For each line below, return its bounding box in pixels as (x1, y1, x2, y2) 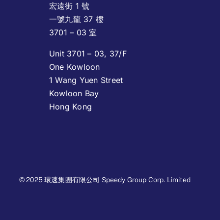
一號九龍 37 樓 (49, 14, 104, 24)
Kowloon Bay (49, 88, 99, 98)
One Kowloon (49, 61, 100, 72)
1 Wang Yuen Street (49, 75, 123, 85)
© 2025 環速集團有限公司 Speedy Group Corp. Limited (19, 176, 191, 184)
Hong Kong (49, 101, 92, 111)
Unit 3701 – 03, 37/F (49, 48, 127, 58)
